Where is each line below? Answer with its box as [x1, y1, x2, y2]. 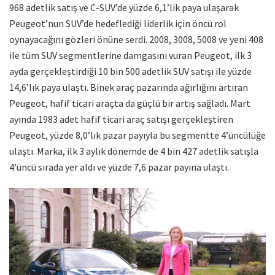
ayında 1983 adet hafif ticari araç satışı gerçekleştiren [9, 113, 233, 126]
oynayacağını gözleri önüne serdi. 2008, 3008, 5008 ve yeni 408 [9, 33, 263, 46]
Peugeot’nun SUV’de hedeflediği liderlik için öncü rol [9, 17, 227, 30]
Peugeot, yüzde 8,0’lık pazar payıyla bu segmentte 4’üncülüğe [9, 129, 266, 142]
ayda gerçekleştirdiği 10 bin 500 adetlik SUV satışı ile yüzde [9, 65, 252, 78]
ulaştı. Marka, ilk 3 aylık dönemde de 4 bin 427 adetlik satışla [9, 145, 258, 158]
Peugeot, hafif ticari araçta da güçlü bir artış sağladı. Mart [9, 97, 250, 110]
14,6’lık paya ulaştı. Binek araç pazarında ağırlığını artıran [9, 81, 248, 94]
